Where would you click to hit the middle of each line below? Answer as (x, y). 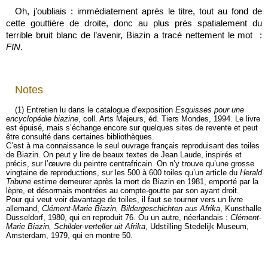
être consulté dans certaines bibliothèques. (80, 137)
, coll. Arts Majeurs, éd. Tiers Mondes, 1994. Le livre (169, 119)
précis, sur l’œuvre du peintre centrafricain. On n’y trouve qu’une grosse (130, 164)
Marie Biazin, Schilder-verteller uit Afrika (76, 226)
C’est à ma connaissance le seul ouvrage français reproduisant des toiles (133, 146)
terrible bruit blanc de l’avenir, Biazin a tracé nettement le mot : (134, 35)
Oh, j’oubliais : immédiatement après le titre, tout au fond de (138, 11)
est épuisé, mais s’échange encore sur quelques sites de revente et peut (132, 128)
